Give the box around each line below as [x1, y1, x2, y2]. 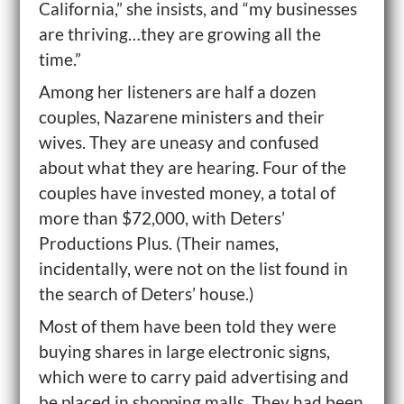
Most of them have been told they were [38, 316, 336, 336]
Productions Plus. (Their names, [38, 233, 279, 253]
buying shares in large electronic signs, [38, 341, 330, 362]
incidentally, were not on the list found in [38, 258, 348, 279]
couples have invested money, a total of [38, 182, 335, 203]
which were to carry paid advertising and [38, 366, 349, 387]
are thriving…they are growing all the [38, 23, 321, 44]
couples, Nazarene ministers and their [38, 106, 325, 127]
